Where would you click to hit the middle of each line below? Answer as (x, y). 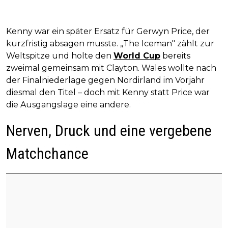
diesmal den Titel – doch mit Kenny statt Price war (108, 93)
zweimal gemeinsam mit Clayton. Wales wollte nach (111, 68)
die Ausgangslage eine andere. (68, 105)
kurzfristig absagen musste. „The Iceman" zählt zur (110, 44)
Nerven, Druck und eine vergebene (109, 131)
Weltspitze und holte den (60, 56)
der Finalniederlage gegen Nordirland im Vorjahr (105, 80)
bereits (175, 56)
